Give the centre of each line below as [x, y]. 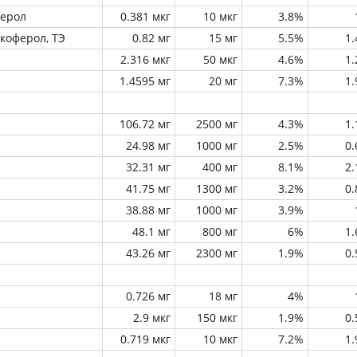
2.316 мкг [145, 59]
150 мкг [217, 318]
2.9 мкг [152, 318]
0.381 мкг [145, 16]
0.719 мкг [145, 339]
